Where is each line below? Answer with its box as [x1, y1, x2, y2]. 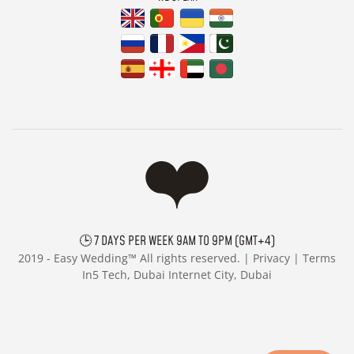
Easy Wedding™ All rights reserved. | [54, 250, 253, 265]
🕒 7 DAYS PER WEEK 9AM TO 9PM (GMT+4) [79, 232, 275, 250]
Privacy [253, 250, 290, 265]
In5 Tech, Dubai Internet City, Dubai [82, 266, 272, 282]
